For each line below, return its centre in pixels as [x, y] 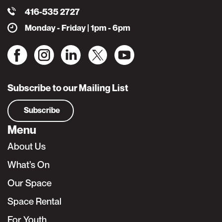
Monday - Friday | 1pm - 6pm [78, 28]
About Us [27, 146]
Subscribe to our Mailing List [68, 87]
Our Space [29, 183]
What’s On [28, 164]
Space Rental [34, 201]
